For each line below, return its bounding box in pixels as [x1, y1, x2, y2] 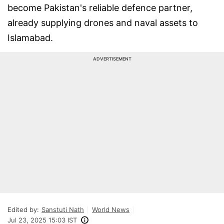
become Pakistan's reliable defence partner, [7, 2, 192, 13]
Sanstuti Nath [41, 205, 84, 213]
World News [92, 205, 129, 213]
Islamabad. [7, 32, 53, 43]
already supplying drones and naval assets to [7, 17, 198, 28]
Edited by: [7, 205, 39, 213]
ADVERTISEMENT [92, 56, 131, 61]
